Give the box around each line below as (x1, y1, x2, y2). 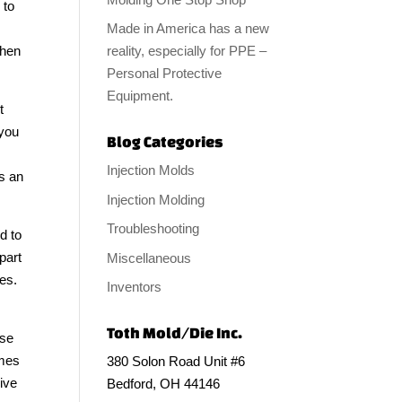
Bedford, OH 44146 (107, 376, 221, 391)
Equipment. (107, 88, 174, 103)
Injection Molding (107, 191, 205, 207)
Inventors (107, 279, 162, 294)
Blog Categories (107, 133, 223, 150)
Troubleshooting (107, 221, 200, 236)
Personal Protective (107, 66, 223, 81)
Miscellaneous (107, 249, 192, 266)
